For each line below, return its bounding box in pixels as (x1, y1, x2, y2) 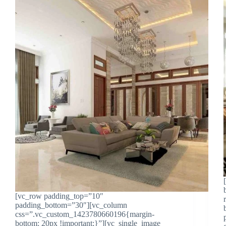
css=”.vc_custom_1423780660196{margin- (15, 209, 154, 218)
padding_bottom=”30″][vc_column (15, 200, 127, 209)
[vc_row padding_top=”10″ (15, 191, 103, 200)
